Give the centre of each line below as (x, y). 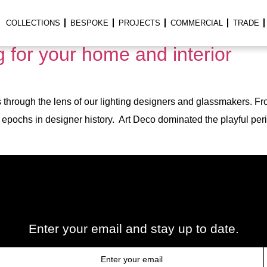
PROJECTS (139, 23)
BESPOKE (89, 23)
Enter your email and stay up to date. (133, 229)
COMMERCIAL (196, 23)
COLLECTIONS (33, 23)
